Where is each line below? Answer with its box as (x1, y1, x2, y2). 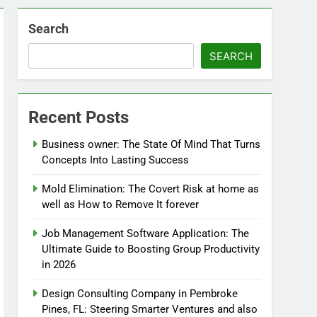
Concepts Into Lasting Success (42, 154, 190, 166)
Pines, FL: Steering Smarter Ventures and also (42, 303, 258, 316)
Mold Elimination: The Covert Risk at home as (42, 183, 260, 195)
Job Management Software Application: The (42, 227, 250, 240)
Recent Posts (28, 108, 129, 127)
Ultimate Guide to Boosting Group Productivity (42, 243, 260, 255)
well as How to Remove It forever (42, 198, 200, 211)
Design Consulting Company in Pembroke (42, 287, 238, 300)
